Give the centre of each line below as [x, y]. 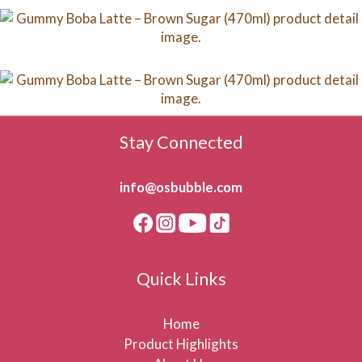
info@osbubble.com [181, 187]
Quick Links [181, 279]
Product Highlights [181, 344]
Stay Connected [181, 142]
